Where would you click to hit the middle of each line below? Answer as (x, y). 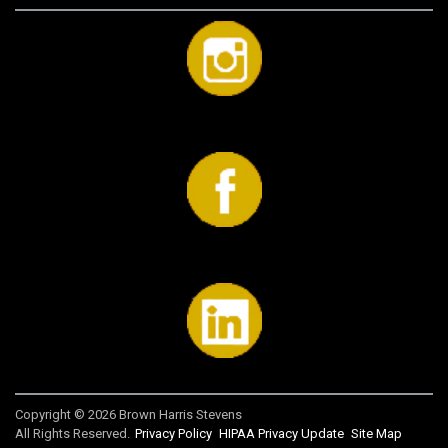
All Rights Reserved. (74, 434)
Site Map (376, 434)
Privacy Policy (173, 434)
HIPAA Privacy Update (281, 434)
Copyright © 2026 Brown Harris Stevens (128, 415)
